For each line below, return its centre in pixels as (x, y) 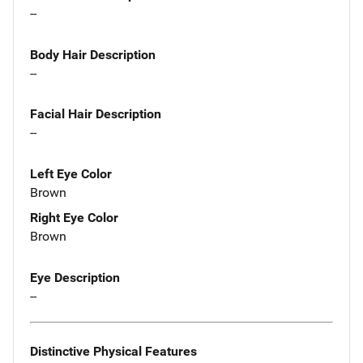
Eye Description (75, 278)
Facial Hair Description (96, 114)
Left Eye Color (71, 174)
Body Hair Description (93, 54)
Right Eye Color (74, 218)
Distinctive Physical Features (113, 351)
